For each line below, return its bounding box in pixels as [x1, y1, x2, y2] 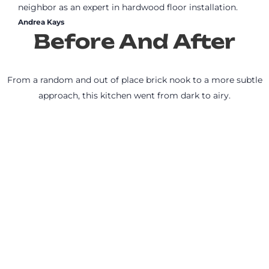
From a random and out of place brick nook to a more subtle [7, 74, 262, 85]
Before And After [34, 29, 235, 53]
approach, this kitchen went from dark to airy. [38, 90, 231, 101]
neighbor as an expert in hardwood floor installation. [18, 2, 238, 13]
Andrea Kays [18, 17, 64, 26]
